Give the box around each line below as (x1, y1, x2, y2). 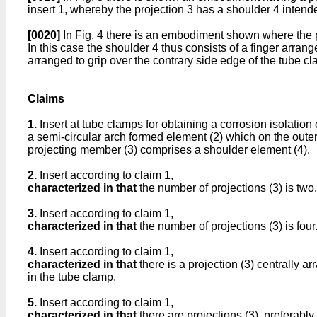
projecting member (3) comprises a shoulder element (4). (28, 144, 310, 156)
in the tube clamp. (28, 271, 116, 283)
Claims (28, 93, 64, 105)
